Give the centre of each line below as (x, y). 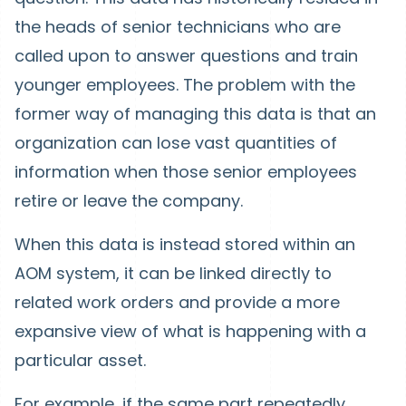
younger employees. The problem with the (185, 85)
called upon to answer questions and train (186, 56)
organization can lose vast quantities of (176, 143)
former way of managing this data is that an (195, 114)
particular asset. (82, 361)
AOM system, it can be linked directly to (173, 274)
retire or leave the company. (129, 201)
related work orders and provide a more (177, 303)
